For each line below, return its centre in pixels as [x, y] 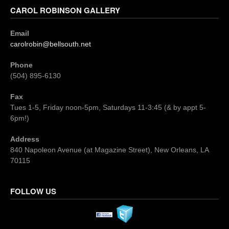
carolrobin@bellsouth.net [51, 44]
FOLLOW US [33, 191]
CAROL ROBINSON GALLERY [65, 10]
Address [25, 139]
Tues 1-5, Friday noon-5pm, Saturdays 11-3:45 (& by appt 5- [108, 108]
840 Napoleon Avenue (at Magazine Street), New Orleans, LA [109, 150]
